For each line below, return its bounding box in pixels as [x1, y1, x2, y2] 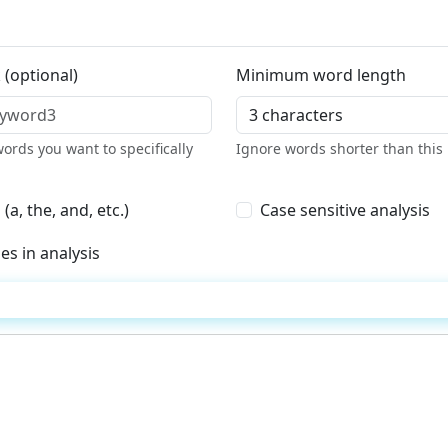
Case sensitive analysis [260, 199, 430, 222]
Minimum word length [236, 64, 406, 87]
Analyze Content [172, 289, 300, 312]
